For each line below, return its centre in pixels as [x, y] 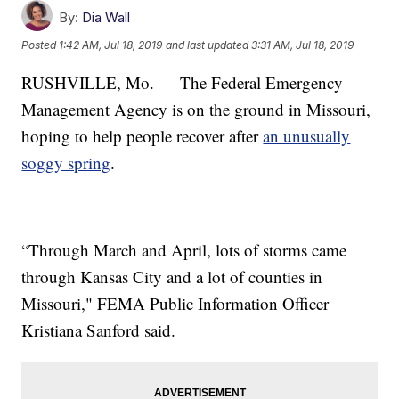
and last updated [208, 45]
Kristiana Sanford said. [99, 330]
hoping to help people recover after [142, 135]
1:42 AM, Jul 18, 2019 [111, 45]
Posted [41, 45]
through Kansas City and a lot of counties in [172, 276]
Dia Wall [106, 17]
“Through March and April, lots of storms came [184, 249]
